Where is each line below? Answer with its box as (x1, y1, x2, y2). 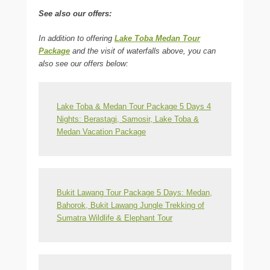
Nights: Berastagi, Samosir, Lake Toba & (57, 114, 199, 124)
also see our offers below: (39, 58, 128, 68)
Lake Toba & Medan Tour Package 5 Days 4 (57, 101, 211, 111)
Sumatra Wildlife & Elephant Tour (57, 213, 172, 222)
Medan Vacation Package (57, 127, 146, 136)
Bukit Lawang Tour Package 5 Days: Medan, (57, 187, 212, 197)
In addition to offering (39, 33, 115, 43)
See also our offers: (39, 8, 111, 18)
